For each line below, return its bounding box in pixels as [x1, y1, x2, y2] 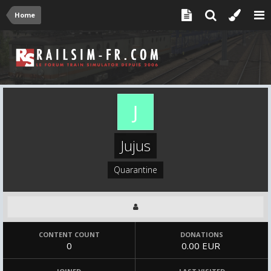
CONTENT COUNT [38, 230, 100, 239]
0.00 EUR [181, 240, 223, 252]
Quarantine [114, 164, 157, 175]
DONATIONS [180, 230, 223, 239]
